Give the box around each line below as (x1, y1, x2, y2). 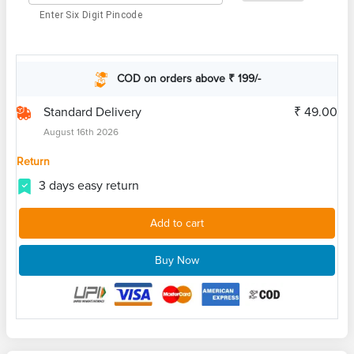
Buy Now (155, 253, 199, 267)
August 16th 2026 (43, 126, 119, 138)
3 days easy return (39, 177, 139, 194)
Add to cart (150, 216, 204, 230)
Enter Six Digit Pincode (40, 9, 143, 21)
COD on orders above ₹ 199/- (117, 72, 261, 85)
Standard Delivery (43, 104, 141, 120)
